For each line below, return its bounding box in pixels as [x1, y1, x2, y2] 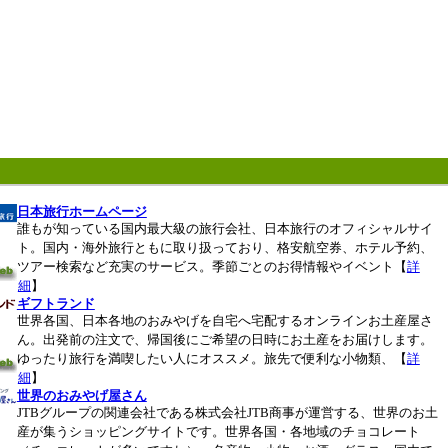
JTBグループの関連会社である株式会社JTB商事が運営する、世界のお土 [16, 405, 438, 420]
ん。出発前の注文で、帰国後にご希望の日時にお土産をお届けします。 [16, 332, 433, 347]
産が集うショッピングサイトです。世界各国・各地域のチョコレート [16, 424, 420, 439]
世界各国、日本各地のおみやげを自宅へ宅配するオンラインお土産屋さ [16, 313, 433, 328]
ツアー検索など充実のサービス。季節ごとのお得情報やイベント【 [16, 259, 407, 274]
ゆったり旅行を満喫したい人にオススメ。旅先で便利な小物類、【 [16, 351, 407, 366]
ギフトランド [16, 296, 95, 311]
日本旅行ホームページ [16, 204, 147, 219]
